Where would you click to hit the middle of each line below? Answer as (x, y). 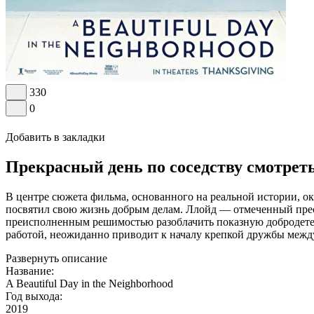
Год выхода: (34, 296)
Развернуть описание (56, 258)
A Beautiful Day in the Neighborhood (89, 283)
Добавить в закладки (55, 137)
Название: (30, 271)
